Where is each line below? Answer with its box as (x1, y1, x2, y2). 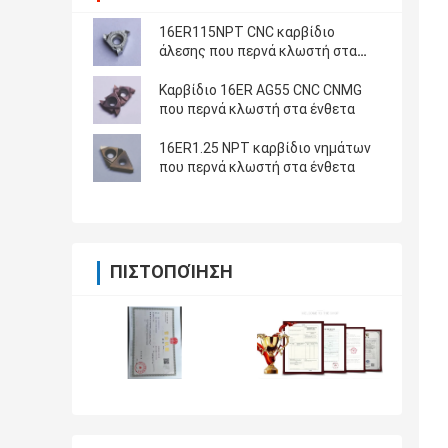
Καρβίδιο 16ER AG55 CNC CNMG (159, 82, 362, 99)
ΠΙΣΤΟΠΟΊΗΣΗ (110, 261, 233, 283)
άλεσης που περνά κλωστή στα (159, 43, 357, 60)
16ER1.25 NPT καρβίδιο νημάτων (159, 140, 371, 157)
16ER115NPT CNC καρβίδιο (159, 24, 335, 41)
